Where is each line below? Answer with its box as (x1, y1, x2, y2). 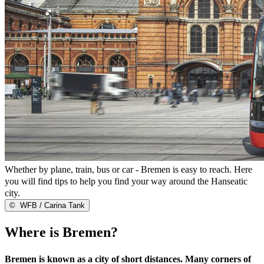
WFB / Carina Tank (18, 200, 85, 210)
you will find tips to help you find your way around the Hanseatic (5, 176, 247, 186)
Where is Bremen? (5, 224, 118, 240)
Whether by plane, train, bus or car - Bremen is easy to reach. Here (5, 164, 252, 174)
